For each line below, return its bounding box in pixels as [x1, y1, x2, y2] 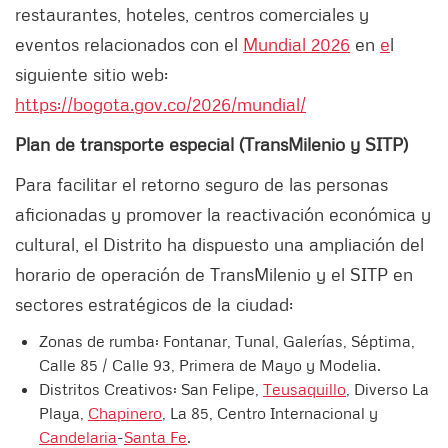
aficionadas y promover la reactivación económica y [15, 203, 431, 226]
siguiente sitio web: [15, 63, 168, 86]
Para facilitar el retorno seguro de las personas [15, 173, 388, 196]
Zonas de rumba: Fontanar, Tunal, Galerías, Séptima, [39, 331, 415, 352]
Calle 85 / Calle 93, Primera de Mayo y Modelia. [39, 355, 381, 376]
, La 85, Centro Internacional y [162, 403, 378, 424]
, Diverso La [346, 379, 429, 400]
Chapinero [88, 403, 162, 424]
